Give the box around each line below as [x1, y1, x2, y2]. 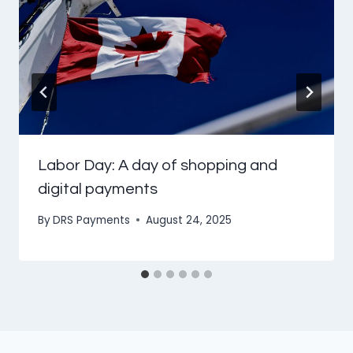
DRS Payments [53, 212, 131, 228]
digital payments [38, 180, 158, 197]
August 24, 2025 [146, 212, 232, 228]
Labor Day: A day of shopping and [38, 157, 277, 173]
